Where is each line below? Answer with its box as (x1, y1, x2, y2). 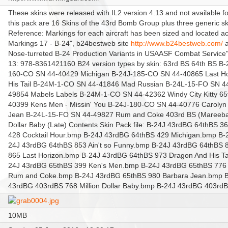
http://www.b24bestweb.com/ (131, 39, 223, 47)
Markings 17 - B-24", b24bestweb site (8, 39, 131, 47)
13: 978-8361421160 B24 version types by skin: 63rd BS (8, 60, 191, 68)
